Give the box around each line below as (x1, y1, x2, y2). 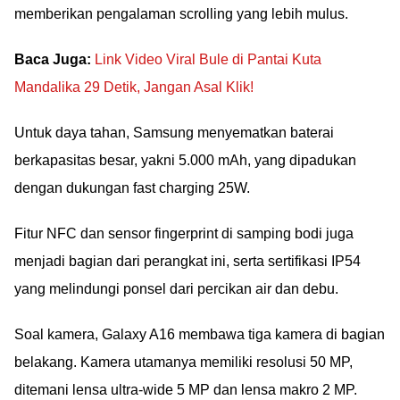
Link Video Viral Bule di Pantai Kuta (95, 52, 321, 67)
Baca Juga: (14, 52, 91, 67)
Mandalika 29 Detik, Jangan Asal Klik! (14, 79, 254, 95)
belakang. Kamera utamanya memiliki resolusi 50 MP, (14, 354, 353, 370)
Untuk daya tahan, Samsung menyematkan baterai (14, 125, 334, 140)
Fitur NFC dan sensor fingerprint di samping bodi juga (14, 226, 354, 241)
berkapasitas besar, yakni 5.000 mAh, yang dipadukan (14, 153, 356, 168)
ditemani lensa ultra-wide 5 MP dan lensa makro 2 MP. (14, 382, 357, 397)
